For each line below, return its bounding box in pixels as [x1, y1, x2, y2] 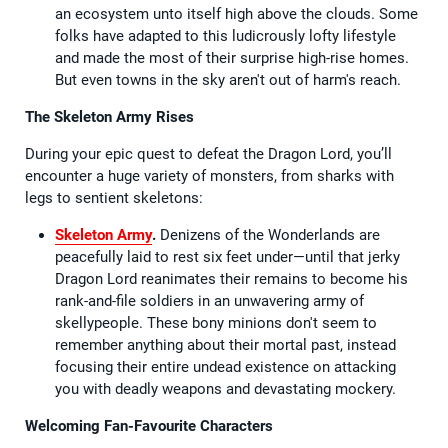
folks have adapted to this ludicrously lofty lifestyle [55, 26, 396, 45]
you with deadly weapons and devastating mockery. [55, 379, 396, 398]
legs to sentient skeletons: [25, 188, 203, 207]
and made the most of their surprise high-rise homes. [55, 48, 409, 67]
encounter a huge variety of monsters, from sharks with [25, 166, 394, 185]
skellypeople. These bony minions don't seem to [55, 313, 377, 332]
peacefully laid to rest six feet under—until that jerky [55, 247, 400, 266]
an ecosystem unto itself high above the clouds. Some [55, 4, 418, 23]
